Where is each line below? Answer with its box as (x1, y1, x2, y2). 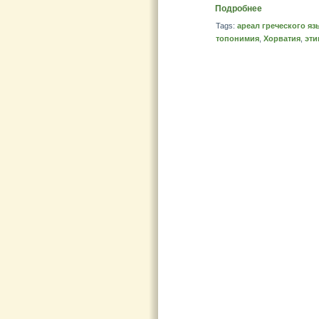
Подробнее (215, 4, 262, 14)
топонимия (216, 34, 259, 43)
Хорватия (263, 34, 300, 43)
